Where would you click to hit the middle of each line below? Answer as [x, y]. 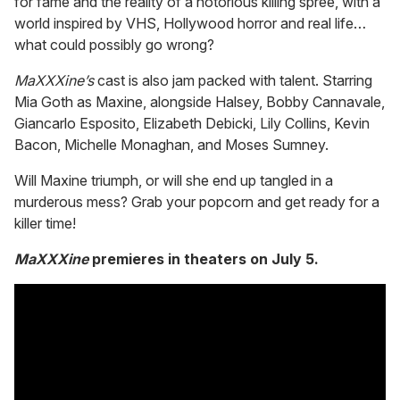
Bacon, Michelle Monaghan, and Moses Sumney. [171, 145]
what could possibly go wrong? [114, 45]
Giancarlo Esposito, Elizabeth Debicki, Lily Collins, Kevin [192, 124]
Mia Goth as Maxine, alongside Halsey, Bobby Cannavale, [200, 102]
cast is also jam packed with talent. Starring [235, 81]
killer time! [45, 224]
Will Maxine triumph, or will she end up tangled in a [174, 181]
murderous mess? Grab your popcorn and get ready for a [197, 202]
